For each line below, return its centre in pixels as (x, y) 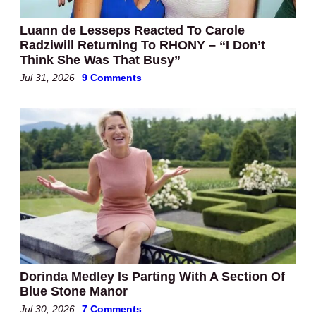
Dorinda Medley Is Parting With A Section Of (152, 277)
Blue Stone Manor (74, 292)
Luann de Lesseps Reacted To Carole (132, 31)
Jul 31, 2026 (47, 78)
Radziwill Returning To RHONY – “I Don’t (142, 45)
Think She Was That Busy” (100, 60)
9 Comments (112, 78)
